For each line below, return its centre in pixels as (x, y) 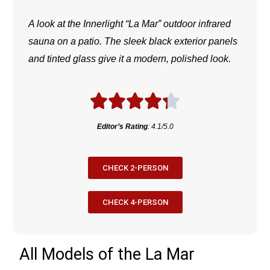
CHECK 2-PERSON (135, 168)
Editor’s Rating (122, 127)
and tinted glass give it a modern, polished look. (130, 59)
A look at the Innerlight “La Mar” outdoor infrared (130, 24)
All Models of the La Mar (107, 255)
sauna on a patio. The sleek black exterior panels (133, 42)
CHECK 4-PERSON (135, 202)
